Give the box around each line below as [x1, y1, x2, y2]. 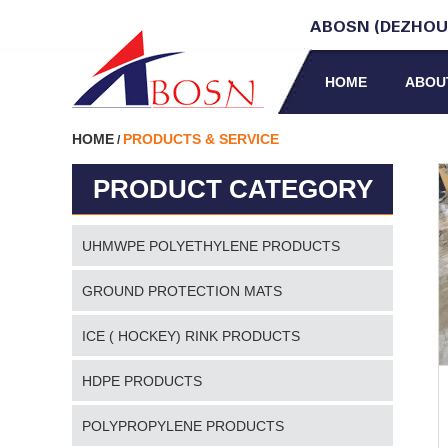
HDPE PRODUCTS [82, 373, 202, 389]
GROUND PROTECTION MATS [82, 283, 282, 299]
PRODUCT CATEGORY [92, 174, 373, 204]
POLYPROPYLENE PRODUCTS [82, 418, 284, 434]
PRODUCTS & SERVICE [123, 131, 279, 147]
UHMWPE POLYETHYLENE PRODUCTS [82, 238, 340, 254]
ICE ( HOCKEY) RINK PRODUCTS [82, 328, 300, 344]
